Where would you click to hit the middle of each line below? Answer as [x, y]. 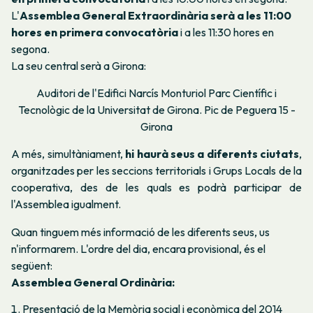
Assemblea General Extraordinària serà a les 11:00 [155, 15]
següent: [32, 265]
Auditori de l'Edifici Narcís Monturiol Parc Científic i [156, 93]
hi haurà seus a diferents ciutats [212, 154]
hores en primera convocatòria [95, 32]
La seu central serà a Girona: [79, 65]
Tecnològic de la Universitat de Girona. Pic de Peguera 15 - [156, 110]
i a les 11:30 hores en [226, 32]
